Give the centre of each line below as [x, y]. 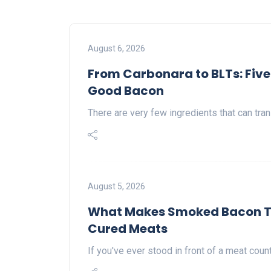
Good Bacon [126, 91]
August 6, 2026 [116, 49]
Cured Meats [128, 229]
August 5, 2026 [116, 187]
